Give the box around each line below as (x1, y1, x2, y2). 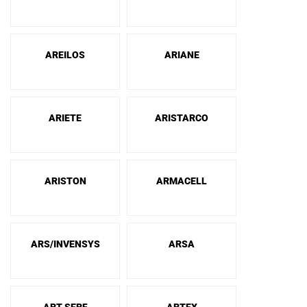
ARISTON (44, 175, 86, 186)
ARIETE (49, 112, 82, 123)
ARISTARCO (155, 112, 208, 123)
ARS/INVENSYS (30, 238, 100, 249)
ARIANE (164, 49, 199, 60)
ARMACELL (156, 175, 207, 186)
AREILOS (45, 49, 85, 60)
